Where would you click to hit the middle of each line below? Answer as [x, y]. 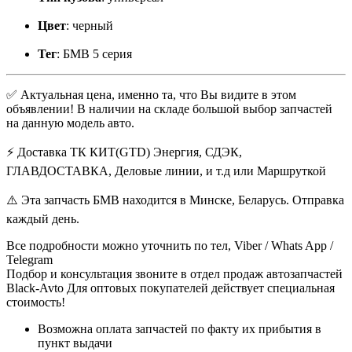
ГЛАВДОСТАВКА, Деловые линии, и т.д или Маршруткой [166, 170]
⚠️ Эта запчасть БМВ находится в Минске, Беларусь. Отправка [175, 200]
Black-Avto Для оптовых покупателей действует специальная [170, 288]
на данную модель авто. [70, 123]
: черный [90, 25]
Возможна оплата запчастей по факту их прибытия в [180, 328]
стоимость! [36, 302]
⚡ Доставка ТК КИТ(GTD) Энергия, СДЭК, [124, 152]
